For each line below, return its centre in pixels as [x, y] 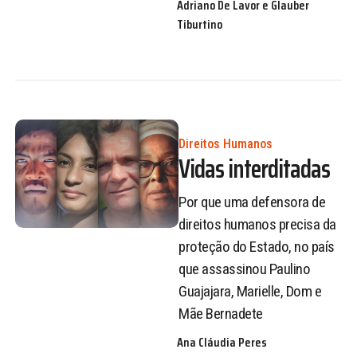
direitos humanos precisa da [257, 225]
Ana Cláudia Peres [222, 342]
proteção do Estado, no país [257, 247]
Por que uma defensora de [252, 202]
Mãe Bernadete [221, 314]
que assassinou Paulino [244, 269]
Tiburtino [200, 24]
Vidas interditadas [254, 169]
